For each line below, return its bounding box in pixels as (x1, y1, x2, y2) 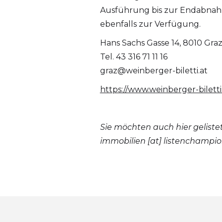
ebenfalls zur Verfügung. (100, 19, 201, 29)
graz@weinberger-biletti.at (100, 66, 208, 76)
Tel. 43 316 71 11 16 (100, 52, 167, 62)
